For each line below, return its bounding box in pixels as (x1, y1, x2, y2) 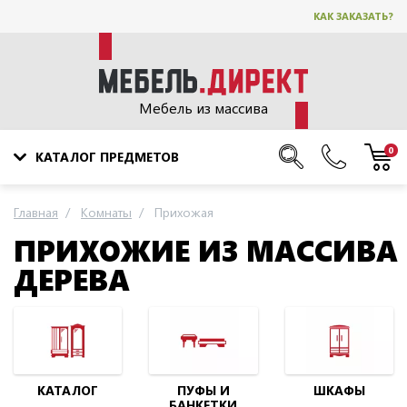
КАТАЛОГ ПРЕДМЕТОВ (35, 147, 179, 165)
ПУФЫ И (176, 382, 230, 399)
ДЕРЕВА (14, 258, 130, 298)
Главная (14, 203, 58, 221)
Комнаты (81, 203, 132, 221)
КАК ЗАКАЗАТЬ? (313, 9, 393, 23)
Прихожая (154, 203, 213, 221)
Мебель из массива (139, 97, 268, 117)
